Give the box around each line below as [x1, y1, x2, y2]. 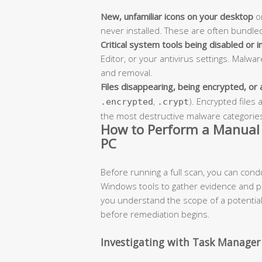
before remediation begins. [101, 208, 210, 220]
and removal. [101, 66, 153, 78]
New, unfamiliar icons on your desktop [101, 10, 253, 22]
